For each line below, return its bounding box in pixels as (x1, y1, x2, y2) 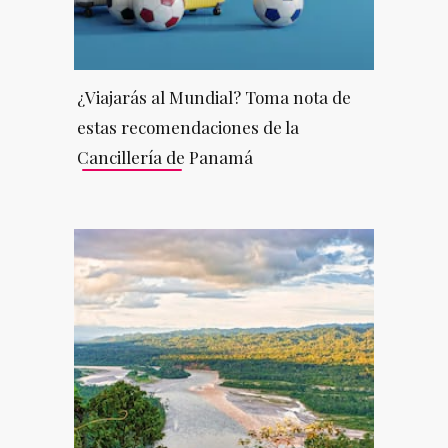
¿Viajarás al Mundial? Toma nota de (76, 85, 351, 108)
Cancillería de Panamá (76, 145, 253, 168)
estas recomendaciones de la (76, 115, 299, 138)
